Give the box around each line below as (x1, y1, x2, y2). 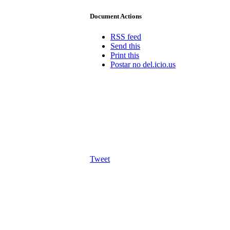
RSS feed (110, 32, 141, 41)
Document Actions (90, 12, 142, 21)
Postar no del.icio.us (110, 60, 176, 69)
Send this (110, 41, 140, 50)
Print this (110, 50, 139, 60)
